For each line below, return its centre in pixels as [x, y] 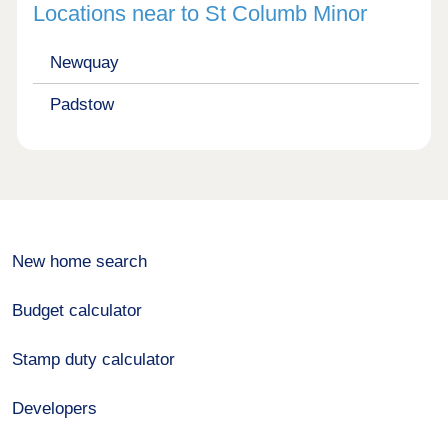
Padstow [81, 104]
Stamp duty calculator [94, 359]
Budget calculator [77, 310]
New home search [80, 261]
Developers [55, 408]
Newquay [84, 63]
